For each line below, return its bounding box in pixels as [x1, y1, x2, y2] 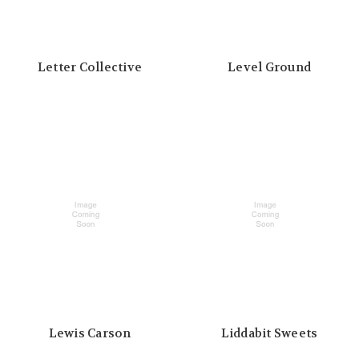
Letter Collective [37, 59, 143, 75]
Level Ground [228, 59, 311, 75]
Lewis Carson [48, 325, 131, 341]
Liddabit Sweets [220, 325, 318, 341]
